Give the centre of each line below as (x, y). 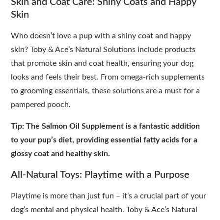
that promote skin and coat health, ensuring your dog (102, 63)
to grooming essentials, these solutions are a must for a (106, 91)
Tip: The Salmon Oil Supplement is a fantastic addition (106, 126)
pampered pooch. (41, 104)
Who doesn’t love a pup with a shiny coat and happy (101, 36)
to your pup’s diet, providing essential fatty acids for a (104, 140)
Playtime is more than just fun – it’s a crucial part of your (109, 196)
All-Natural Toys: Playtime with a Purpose (100, 175)
